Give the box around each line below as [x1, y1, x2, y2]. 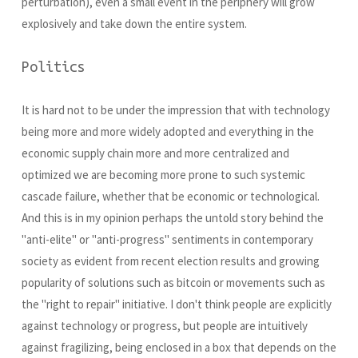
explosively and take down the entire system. [22, 16, 247, 32]
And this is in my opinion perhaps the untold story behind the [22, 210, 324, 226]
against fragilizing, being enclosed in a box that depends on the [22, 340, 336, 356]
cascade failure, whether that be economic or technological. [22, 189, 320, 205]
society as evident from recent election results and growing [22, 253, 320, 269]
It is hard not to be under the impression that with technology [22, 102, 330, 118]
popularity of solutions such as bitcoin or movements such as [22, 275, 325, 291]
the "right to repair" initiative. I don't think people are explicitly [22, 296, 332, 312]
